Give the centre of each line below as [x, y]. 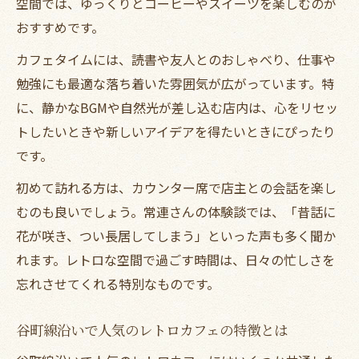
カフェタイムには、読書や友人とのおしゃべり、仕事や [176, 59]
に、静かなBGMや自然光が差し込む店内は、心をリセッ [177, 107]
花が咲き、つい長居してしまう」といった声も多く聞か [176, 235]
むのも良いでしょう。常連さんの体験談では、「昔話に [176, 211]
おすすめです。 [60, 27]
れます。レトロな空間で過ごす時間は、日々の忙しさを [175, 259]
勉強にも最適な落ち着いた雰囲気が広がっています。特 [175, 83]
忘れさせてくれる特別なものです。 [118, 283]
